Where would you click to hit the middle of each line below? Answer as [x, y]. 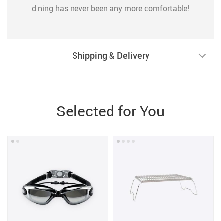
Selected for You [110, 111]
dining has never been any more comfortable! [110, 8]
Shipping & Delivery [110, 55]
